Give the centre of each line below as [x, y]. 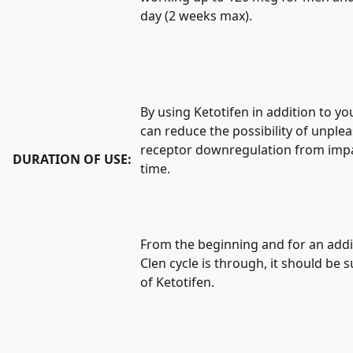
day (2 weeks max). [196, 16]
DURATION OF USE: [72, 159]
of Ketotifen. [177, 282]
